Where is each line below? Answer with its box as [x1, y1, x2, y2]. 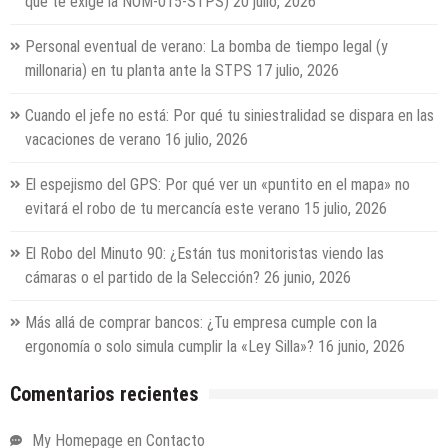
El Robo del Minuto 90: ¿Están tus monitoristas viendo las [25, 243, 384, 263]
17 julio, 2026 [256, 60, 339, 80]
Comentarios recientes [10, 381, 199, 406]
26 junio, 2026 [264, 267, 351, 287]
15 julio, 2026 [304, 198, 387, 218]
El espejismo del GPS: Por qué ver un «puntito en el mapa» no [25, 174, 410, 194]
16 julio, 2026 [165, 129, 248, 149]
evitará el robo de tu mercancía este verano [25, 198, 300, 218]
